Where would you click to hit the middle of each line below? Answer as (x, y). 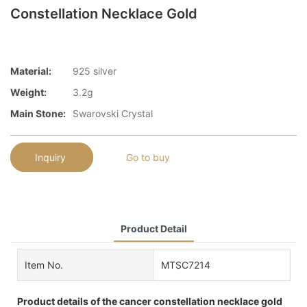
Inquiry (52, 158)
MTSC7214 (185, 265)
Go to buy (148, 158)
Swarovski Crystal (113, 113)
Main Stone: (38, 113)
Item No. (44, 265)
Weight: (28, 92)
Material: (31, 71)
